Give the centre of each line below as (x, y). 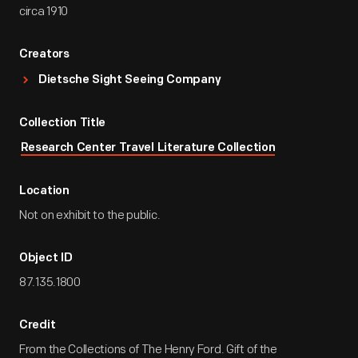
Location (44, 191)
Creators (44, 55)
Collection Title (63, 123)
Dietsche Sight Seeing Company (130, 80)
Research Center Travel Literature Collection (148, 148)
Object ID (46, 259)
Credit (38, 326)
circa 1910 (44, 12)
